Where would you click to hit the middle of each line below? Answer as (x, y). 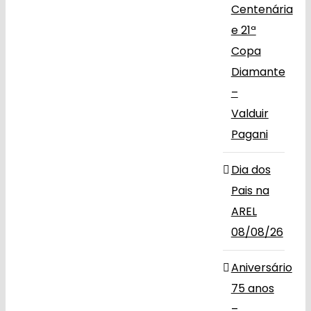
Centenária (262, 9)
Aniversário (261, 268)
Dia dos (251, 170)
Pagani (249, 134)
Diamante (258, 72)
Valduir (250, 114)
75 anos (252, 288)
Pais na (250, 191)
